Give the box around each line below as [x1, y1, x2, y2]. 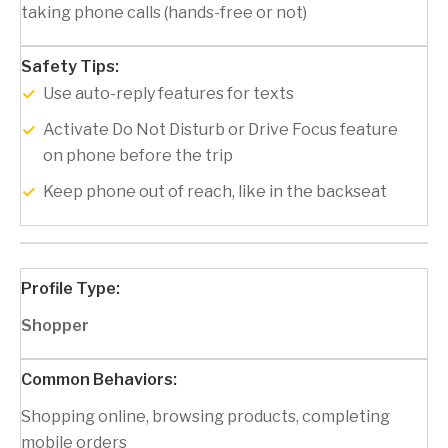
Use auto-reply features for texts [43, 84, 294, 104]
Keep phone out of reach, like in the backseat [43, 182, 387, 202]
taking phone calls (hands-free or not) [21, 3, 307, 23]
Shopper [21, 316, 89, 336]
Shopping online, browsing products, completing [21, 407, 390, 427]
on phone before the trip [43, 146, 233, 166]
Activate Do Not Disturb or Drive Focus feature [43, 120, 398, 140]
